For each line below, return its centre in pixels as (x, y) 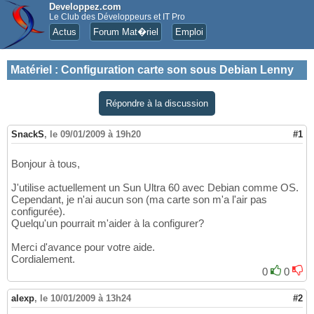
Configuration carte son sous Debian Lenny (177, 70)
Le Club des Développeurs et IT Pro (117, 17)
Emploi (189, 32)
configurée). (38, 212)
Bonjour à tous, (46, 164)
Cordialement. (43, 259)
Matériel (31, 70)
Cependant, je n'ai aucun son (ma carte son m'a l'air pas (139, 200)
